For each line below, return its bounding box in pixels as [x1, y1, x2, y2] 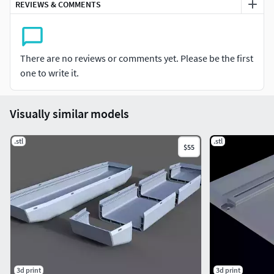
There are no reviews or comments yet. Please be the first [20, 52, 253, 65]
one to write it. [20, 67, 79, 80]
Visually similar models [10, 106, 129, 122]
